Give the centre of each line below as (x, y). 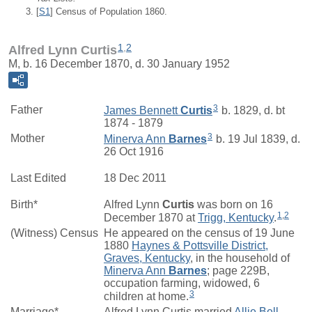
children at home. (146, 296)
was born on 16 (234, 205)
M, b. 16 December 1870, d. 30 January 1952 (119, 64)
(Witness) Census (54, 233)
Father (26, 110)
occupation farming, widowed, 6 (182, 283)
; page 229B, (238, 271)
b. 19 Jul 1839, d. (257, 139)
